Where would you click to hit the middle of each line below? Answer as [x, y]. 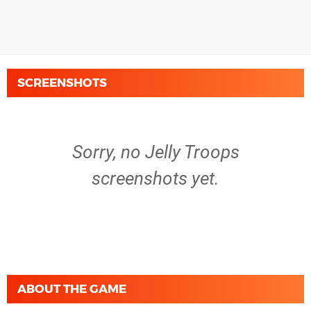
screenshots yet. [155, 178]
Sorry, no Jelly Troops [155, 152]
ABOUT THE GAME [72, 289]
